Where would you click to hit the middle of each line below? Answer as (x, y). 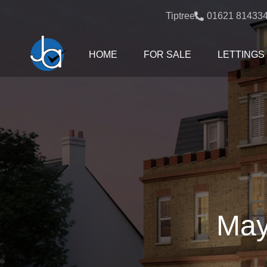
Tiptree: (181, 16)
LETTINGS (241, 54)
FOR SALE (168, 54)
